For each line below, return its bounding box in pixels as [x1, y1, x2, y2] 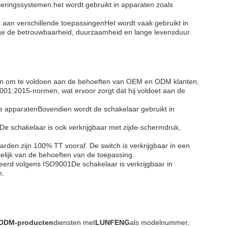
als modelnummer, [130, 218, 189, 226]
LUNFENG [95, 218, 130, 226]
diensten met [53, 218, 95, 226]
